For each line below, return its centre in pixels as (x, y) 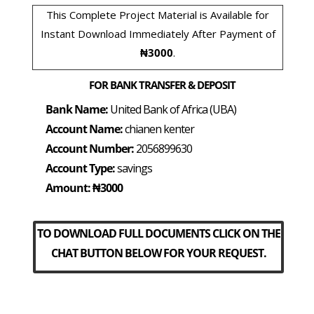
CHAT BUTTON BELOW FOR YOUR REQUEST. (158, 253)
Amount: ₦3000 (84, 188)
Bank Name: (77, 109)
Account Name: (84, 129)
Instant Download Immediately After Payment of (158, 34)
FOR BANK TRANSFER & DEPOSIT (162, 85)
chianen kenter (158, 129)
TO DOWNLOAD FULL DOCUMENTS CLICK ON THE (158, 233)
